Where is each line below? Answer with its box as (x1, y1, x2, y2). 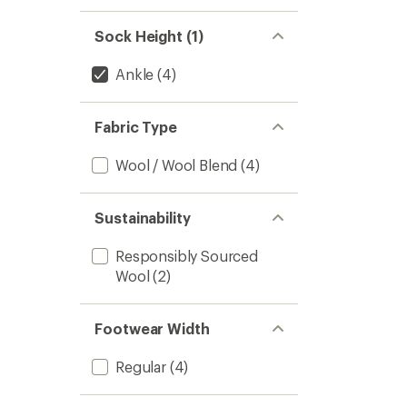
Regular (115, 358, 166, 375)
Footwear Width (94, 320, 210, 337)
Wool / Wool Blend (115, 156, 238, 174)
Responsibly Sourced (115, 247, 258, 264)
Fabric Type (94, 118, 178, 135)
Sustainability (94, 209, 191, 226)
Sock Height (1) (94, 27, 203, 45)
